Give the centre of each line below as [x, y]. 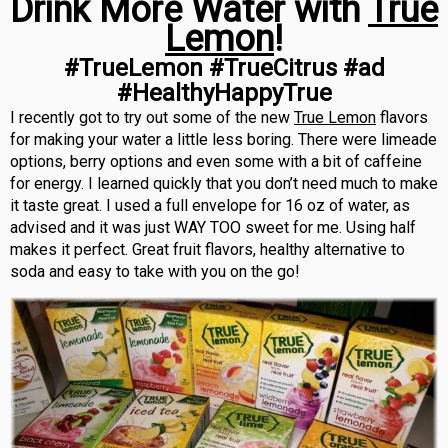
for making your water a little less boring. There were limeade [223, 140]
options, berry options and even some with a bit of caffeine [216, 162]
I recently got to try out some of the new [152, 118]
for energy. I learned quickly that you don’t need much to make [224, 184]
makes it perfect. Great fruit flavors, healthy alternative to [207, 250]
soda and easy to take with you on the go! [155, 272]
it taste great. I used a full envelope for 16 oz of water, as [210, 206]
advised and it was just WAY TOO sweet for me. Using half [213, 228]
